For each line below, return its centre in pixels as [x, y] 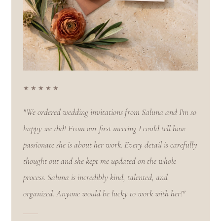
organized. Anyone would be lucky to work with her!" [104, 194]
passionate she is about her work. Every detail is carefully [110, 145]
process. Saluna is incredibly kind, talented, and [95, 178]
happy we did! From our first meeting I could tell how [104, 129]
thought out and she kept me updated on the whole [99, 161]
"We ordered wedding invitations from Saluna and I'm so [110, 112]
